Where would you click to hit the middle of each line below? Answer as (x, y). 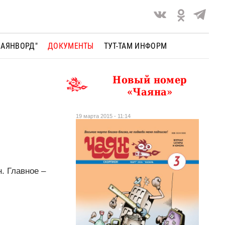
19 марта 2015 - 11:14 (103, 116)
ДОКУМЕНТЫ (71, 46)
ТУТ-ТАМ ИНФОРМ (135, 46)
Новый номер (150, 80)
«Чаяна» (150, 92)
